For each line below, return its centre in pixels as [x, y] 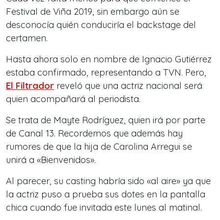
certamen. [27, 38]
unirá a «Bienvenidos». [51, 160]
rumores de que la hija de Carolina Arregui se [99, 146]
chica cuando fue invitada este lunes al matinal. [104, 207]
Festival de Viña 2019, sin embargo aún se [93, 11]
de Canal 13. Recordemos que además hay [94, 133]
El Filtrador [30, 85]
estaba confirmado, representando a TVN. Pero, [106, 72]
